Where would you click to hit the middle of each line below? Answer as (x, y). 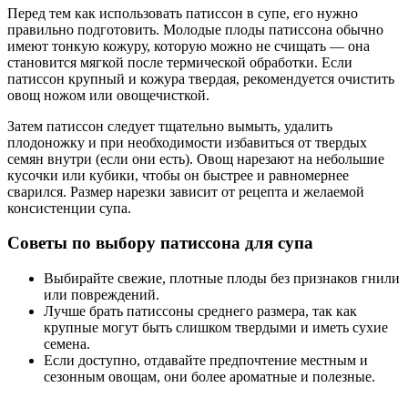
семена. (67, 344)
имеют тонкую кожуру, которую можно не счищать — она (189, 46)
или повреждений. (102, 295)
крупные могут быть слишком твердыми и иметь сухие (216, 328)
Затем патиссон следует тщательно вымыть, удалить (170, 126)
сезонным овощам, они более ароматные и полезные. (209, 377)
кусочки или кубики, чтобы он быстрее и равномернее (178, 175)
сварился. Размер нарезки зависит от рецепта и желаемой (186, 191)
